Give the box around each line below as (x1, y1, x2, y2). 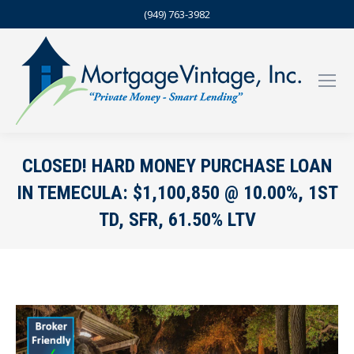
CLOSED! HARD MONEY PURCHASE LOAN (22, 155, 332, 177)
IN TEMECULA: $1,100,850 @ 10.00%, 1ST (16, 182, 338, 204)
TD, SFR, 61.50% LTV (98, 209, 256, 231)
